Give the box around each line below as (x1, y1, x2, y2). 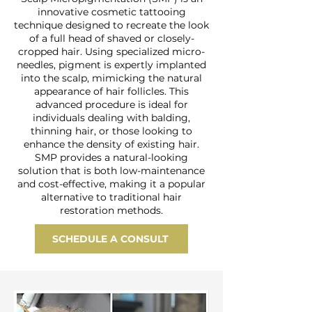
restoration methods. (60, 204, 163, 217)
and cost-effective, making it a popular (17, 178, 205, 190)
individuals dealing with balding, (33, 111, 190, 124)
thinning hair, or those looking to (31, 125, 192, 137)
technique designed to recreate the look (14, 19, 209, 31)
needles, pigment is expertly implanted (17, 58, 206, 71)
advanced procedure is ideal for (35, 98, 188, 111)
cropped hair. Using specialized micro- (18, 45, 205, 58)
